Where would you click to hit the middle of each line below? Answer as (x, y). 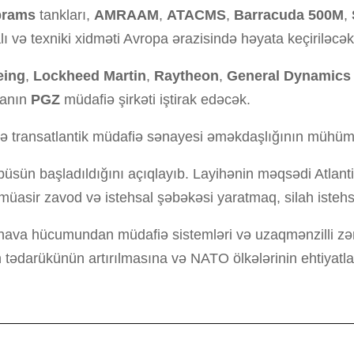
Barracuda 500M (289, 15)
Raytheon (186, 76)
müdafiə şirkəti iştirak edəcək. (155, 100)
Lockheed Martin (90, 76)
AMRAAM (126, 15)
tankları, (65, 15)
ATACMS (196, 15)
